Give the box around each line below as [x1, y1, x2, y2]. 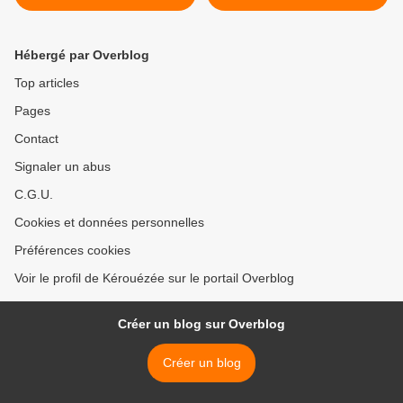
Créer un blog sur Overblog [118, 317, 285, 332]
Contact [14, 131, 58, 147]
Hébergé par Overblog [14, 48, 149, 63]
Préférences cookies [14, 243, 130, 258]
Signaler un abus [14, 159, 111, 175]
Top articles [14, 76, 79, 91]
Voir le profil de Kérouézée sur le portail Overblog [14, 271, 294, 286]
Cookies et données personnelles [14, 215, 204, 230]
